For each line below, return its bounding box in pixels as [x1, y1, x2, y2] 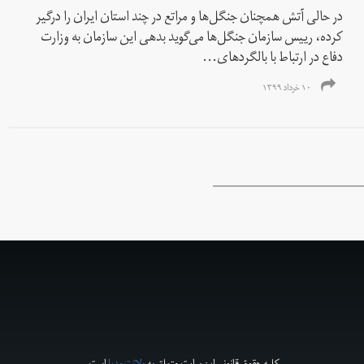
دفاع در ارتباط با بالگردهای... [202, 44, 344, 74]
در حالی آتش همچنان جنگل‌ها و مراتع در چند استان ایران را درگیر [36, 3, 344, 33]
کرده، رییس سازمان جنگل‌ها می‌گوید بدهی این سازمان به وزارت [41, 24, 344, 54]
